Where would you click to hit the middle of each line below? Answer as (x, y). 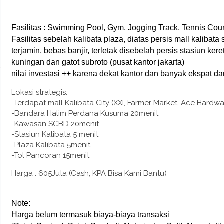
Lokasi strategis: (39, 92)
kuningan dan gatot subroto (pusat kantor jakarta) (98, 62)
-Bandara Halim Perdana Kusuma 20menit (85, 113)
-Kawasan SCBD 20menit (55, 124)
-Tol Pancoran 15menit (50, 155)
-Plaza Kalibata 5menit (51, 145)
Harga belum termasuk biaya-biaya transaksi (90, 215)
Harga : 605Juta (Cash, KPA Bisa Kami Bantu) (89, 173)
